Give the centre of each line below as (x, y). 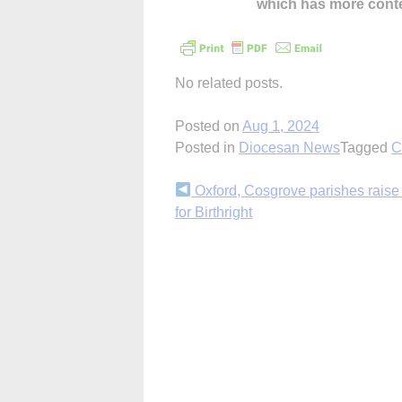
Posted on (209, 126)
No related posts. (229, 83)
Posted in (207, 147)
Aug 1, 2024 (281, 126)
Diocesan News (289, 147)
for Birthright (214, 212)
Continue (221, 195)
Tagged (366, 147)
